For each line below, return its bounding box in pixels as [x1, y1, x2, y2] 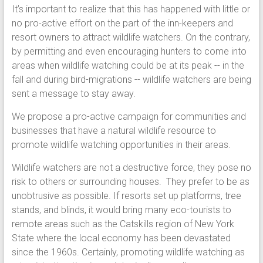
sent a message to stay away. [11, 88, 136, 100]
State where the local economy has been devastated [11, 232, 231, 244]
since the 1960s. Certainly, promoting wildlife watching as [11, 247, 245, 258]
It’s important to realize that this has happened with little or [11, 4, 250, 15]
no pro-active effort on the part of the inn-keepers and [11, 18, 233, 29]
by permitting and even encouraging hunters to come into [11, 46, 247, 58]
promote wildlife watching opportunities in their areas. [11, 139, 231, 151]
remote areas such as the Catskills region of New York [11, 218, 234, 230]
